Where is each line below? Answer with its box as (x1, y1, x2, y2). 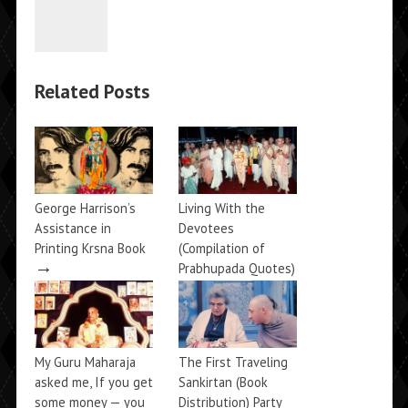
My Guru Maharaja (34, 353, 136, 372)
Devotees (178, 219, 234, 238)
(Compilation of (178, 240, 265, 258)
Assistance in (34, 219, 111, 238)
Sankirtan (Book (178, 373, 268, 392)
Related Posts (34, 79, 149, 104)
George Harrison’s (34, 199, 136, 218)
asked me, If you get (34, 373, 153, 392)
